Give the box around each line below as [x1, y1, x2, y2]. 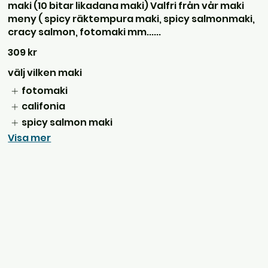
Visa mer [8, 130, 51, 145]
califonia [21, 99, 65, 114]
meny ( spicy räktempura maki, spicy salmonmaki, [8, 11, 255, 26]
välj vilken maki [8, 65, 83, 80]
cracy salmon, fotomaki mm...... [8, 25, 162, 39]
